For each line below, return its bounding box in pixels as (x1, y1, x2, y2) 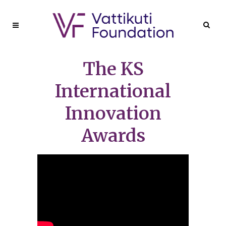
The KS (82, 58, 144, 80)
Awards (81, 125, 145, 147)
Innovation (65, 102, 161, 125)
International (55, 80, 171, 102)
